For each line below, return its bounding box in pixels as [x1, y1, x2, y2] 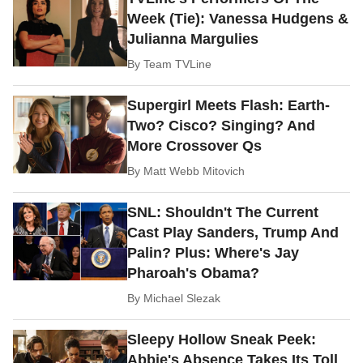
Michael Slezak [143, 292, 221, 305]
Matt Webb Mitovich [143, 164, 246, 178]
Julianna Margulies [127, 31, 259, 48]
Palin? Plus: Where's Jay [127, 245, 300, 262]
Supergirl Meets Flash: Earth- [127, 97, 331, 114]
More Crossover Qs [127, 138, 263, 155]
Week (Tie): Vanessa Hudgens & [127, 11, 349, 28]
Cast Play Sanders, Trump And [127, 224, 340, 241]
